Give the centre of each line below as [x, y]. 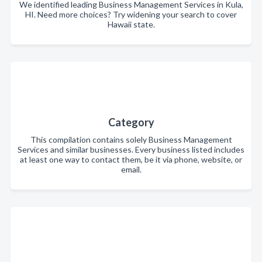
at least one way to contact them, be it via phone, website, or [131, 159]
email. [131, 169]
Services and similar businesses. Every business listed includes [131, 149]
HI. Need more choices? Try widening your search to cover [131, 14]
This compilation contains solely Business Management [131, 139]
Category [131, 122]
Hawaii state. [131, 24]
